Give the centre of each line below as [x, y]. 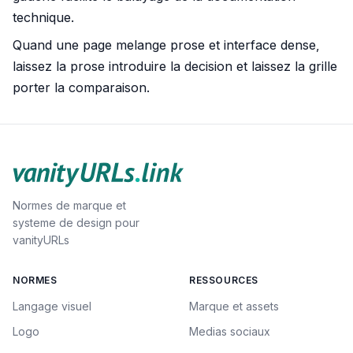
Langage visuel [52, 306]
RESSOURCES [224, 280]
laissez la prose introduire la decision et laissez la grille [175, 66]
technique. [43, 17]
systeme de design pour [76, 223]
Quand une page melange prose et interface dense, [166, 45]
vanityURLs [41, 240]
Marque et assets [234, 306]
